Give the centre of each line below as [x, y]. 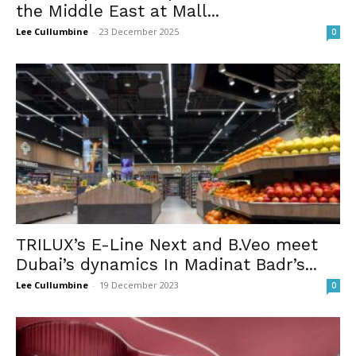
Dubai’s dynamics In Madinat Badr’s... [166, 264]
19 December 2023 [139, 284]
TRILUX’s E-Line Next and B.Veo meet [167, 244]
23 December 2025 [139, 32]
